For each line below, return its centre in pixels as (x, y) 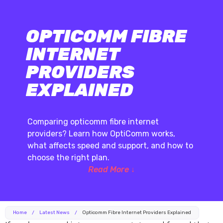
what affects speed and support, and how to (110, 146)
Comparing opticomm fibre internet (93, 122)
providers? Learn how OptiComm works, (101, 134)
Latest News (55, 213)
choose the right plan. (68, 158)
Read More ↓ (111, 170)
